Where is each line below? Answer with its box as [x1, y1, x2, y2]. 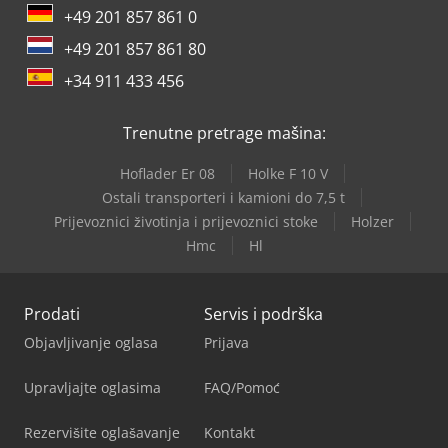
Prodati [24, 303, 80, 326]
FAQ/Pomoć [204, 378, 280, 398]
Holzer [350, 212, 394, 232]
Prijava [204, 333, 249, 353]
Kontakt [204, 423, 255, 443]
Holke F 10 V [247, 164, 328, 184]
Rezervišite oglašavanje [24, 423, 180, 443]
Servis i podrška [204, 303, 323, 326]
